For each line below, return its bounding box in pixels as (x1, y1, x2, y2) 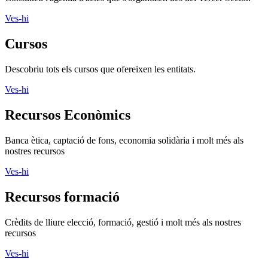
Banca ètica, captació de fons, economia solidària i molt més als (5, 135, 243, 145)
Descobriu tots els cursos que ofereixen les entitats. (5, 64, 196, 74)
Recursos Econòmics (5, 106, 130, 123)
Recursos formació (5, 188, 120, 205)
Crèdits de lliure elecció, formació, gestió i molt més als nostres (5, 217, 241, 227)
